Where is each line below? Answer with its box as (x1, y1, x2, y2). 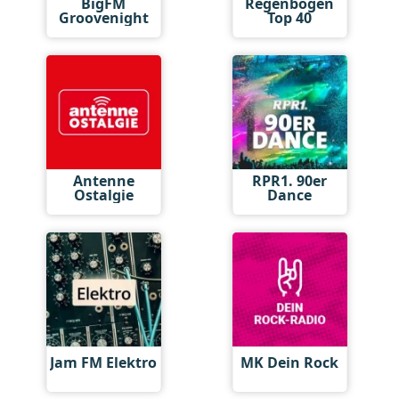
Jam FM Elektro (50, 353, 158, 373)
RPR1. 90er (252, 170, 328, 191)
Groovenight (58, 7, 149, 28)
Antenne (72, 170, 134, 191)
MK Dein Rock (240, 353, 339, 373)
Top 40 (267, 7, 313, 28)
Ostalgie (73, 184, 134, 205)
